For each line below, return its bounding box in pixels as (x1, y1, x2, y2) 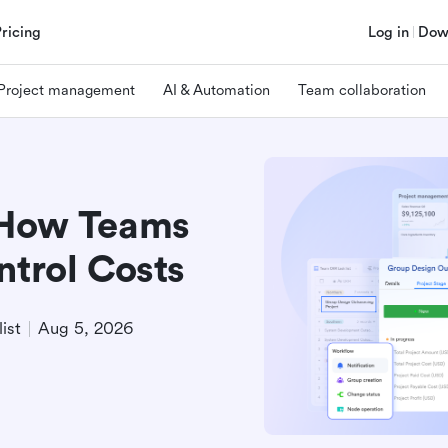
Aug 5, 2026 (38, 319, 133, 338)
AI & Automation (163, 81, 270, 99)
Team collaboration (298, 81, 426, 99)
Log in (368, 23, 409, 41)
